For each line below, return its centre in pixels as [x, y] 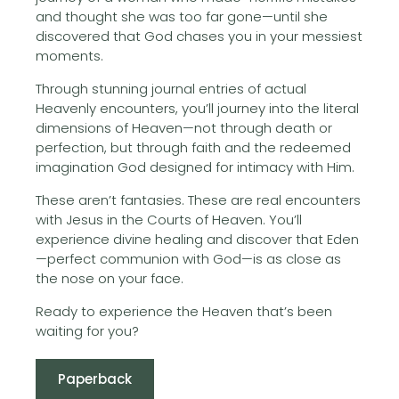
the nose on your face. [110, 278]
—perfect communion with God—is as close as [188, 258]
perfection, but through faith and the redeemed [193, 147]
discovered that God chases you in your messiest [199, 36]
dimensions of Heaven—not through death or [184, 127]
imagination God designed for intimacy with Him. [195, 167]
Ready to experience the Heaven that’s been [184, 311]
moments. [69, 55]
